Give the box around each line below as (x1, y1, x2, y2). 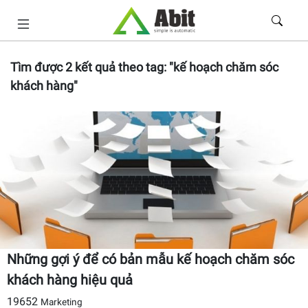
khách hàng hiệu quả (7, 272, 133, 288)
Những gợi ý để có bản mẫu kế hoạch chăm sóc (7, 251, 294, 267)
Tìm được (10, 60, 65, 74)
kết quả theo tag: (72, 60, 169, 74)
